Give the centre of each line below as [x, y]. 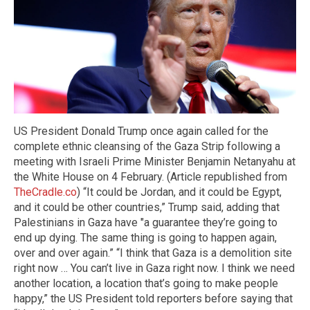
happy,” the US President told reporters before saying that [153, 298]
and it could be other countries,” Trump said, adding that [147, 207]
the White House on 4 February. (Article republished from [151, 176]
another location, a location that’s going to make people [146, 283]
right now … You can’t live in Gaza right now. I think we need [154, 268]
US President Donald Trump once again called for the [141, 131]
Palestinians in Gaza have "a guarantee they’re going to [146, 222]
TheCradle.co [45, 192]
